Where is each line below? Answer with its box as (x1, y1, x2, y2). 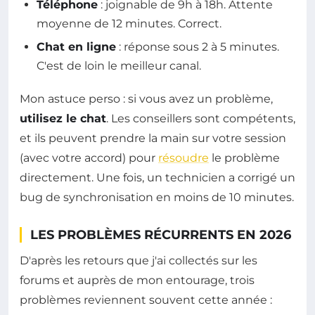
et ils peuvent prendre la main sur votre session (20, 131, 286, 146)
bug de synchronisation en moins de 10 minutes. (20, 191, 294, 205)
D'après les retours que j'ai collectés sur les (20, 254, 257, 268)
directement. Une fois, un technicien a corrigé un (20, 171, 295, 185)
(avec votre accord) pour (20, 151, 158, 165)
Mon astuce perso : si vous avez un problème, (20, 92, 273, 106)
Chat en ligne (37, 40, 116, 54)
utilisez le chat (20, 112, 106, 126)
